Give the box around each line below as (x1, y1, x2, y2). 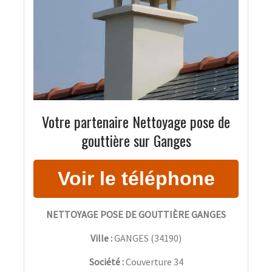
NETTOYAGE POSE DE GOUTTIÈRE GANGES (46, 208, 226, 220)
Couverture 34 (125, 255, 183, 268)
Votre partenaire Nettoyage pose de (42, 110, 230, 132)
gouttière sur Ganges (81, 129, 191, 151)
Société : (89, 255, 126, 268)
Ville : (90, 231, 112, 244)
